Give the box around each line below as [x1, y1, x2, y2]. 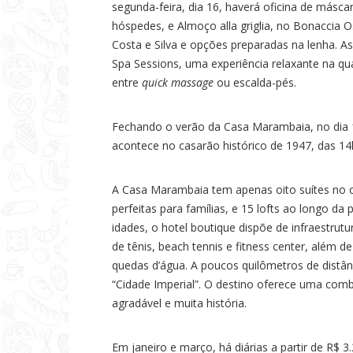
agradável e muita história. [112, 295, 250, 311]
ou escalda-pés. [214, 75, 299, 91]
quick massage [142, 75, 214, 91]
